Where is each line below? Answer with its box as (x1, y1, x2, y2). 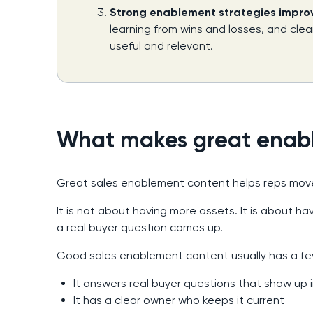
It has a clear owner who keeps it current (73, 293, 284, 307)
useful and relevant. (109, 39, 213, 53)
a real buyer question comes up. (56, 221, 223, 235)
